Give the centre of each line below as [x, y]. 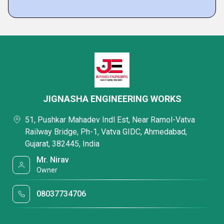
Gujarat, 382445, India [62, 144]
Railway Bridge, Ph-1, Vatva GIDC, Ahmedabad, [106, 132]
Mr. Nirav [53, 160]
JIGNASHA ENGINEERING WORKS [112, 99]
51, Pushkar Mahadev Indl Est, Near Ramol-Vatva [110, 120]
